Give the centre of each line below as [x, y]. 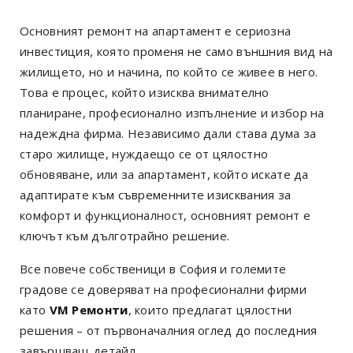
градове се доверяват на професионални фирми [163, 289]
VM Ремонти [89, 309]
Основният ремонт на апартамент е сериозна [156, 30]
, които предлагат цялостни [210, 309]
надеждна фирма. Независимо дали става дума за [168, 133]
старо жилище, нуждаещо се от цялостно [144, 153]
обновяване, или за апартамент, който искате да [164, 174]
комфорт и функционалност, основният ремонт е [165, 215]
